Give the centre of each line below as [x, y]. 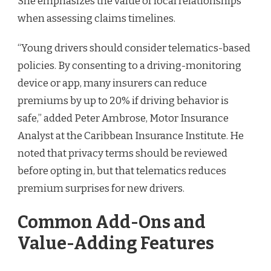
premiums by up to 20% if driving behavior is [123, 100]
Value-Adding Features [116, 243]
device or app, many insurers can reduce [112, 83]
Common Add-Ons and [112, 222]
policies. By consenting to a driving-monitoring [129, 65]
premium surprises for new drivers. [101, 188]
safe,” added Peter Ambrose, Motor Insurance [123, 118]
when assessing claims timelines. [96, 18]
